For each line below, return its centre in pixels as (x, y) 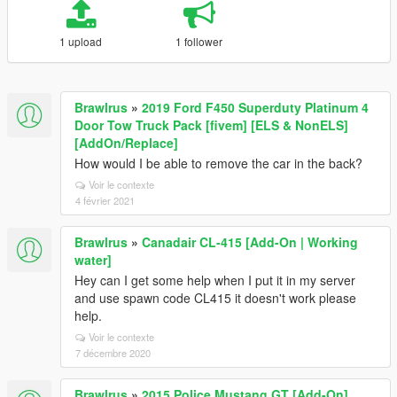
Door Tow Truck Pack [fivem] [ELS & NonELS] (211, 125)
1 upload (81, 41)
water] (93, 260)
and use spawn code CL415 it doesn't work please (215, 298)
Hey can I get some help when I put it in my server (215, 280)
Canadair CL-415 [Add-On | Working (250, 242)
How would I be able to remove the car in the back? (218, 163)
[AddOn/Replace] (126, 143)
